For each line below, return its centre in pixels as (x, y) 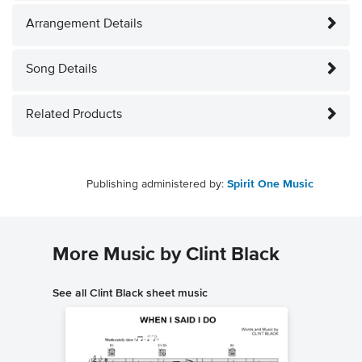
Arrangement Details (84, 25)
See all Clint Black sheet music (130, 293)
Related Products (74, 115)
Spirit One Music (270, 185)
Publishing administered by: (157, 185)
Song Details (61, 70)
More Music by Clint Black (166, 255)
